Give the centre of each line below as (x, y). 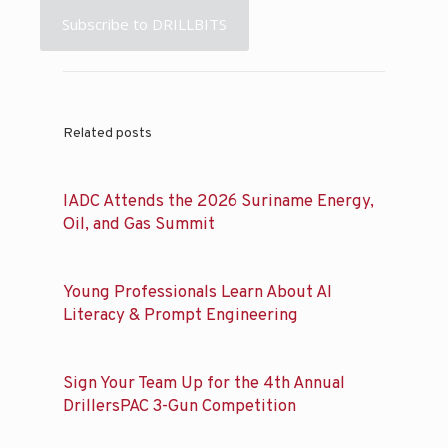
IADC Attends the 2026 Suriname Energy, (218, 201)
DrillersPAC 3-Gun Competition (179, 406)
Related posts (107, 133)
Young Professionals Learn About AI (197, 292)
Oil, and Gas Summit (139, 224)
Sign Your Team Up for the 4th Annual (204, 383)
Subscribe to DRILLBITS (144, 23)
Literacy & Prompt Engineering (180, 315)
